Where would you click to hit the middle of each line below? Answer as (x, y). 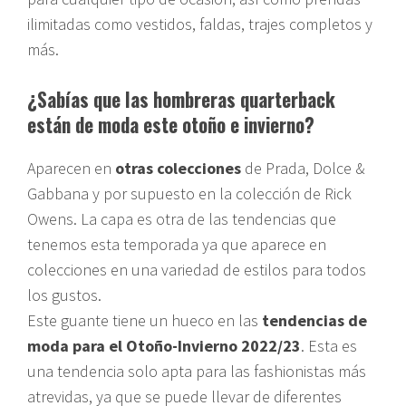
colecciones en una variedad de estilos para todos (197, 269)
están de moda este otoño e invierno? (171, 124)
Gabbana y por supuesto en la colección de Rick (189, 193)
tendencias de (314, 320)
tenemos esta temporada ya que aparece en (177, 244)
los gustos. (64, 295)
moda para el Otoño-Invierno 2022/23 (164, 345)
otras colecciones (178, 168)
